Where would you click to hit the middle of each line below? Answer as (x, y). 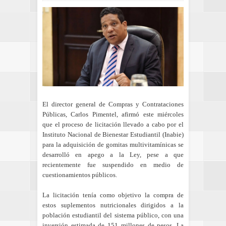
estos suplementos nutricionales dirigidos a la (113, 205)
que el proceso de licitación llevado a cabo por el (113, 125)
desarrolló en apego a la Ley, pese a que (113, 155)
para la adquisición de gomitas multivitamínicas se (113, 145)
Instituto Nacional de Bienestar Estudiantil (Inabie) (113, 135)
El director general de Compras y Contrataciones (113, 104)
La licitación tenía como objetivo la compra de (113, 195)
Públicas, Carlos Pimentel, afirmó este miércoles (113, 115)
